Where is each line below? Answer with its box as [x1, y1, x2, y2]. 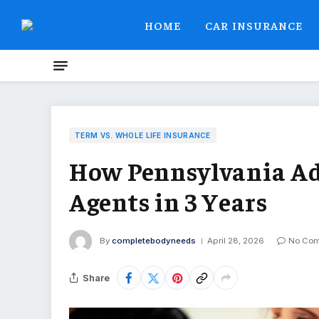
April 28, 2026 [207, 236, 264, 246]
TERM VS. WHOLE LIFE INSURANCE [75, 131, 211, 140]
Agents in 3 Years [69, 185, 268, 217]
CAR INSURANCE [205, 17, 303, 32]
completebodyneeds [112, 236, 196, 246]
